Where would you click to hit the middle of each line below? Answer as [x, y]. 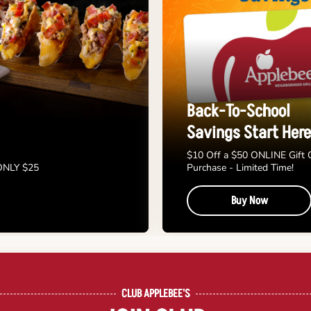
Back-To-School [238, 112]
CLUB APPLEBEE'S [155, 294]
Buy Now [249, 201]
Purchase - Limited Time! [240, 168]
